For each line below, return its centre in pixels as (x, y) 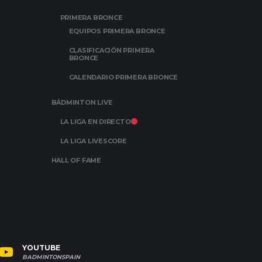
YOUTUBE (41, 248)
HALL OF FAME (76, 160)
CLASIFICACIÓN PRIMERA (111, 50)
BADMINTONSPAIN (51, 257)
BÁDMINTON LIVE (82, 102)
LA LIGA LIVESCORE (93, 141)
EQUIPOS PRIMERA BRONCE (117, 31)
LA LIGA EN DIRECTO (95, 122)
